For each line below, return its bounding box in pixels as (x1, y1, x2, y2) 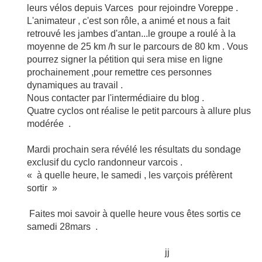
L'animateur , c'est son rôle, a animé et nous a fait (27, 16, 230, 26)
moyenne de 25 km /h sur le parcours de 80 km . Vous (27, 42, 248, 51)
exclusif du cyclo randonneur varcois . (27, 157, 182, 167)
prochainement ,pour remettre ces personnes (27, 67, 212, 77)
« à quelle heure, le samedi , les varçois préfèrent (27, 170, 232, 180)
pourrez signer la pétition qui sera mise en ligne (27, 54, 223, 64)
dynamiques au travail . (27, 80, 123, 90)
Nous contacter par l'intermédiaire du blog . (27, 93, 204, 103)
